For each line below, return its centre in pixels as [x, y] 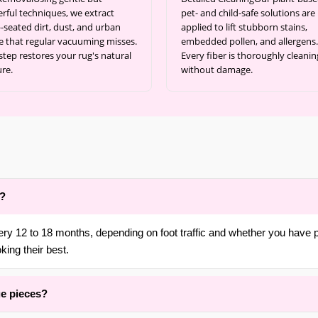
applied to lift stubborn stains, [244, 27]
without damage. [217, 70]
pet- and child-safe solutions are [248, 13]
